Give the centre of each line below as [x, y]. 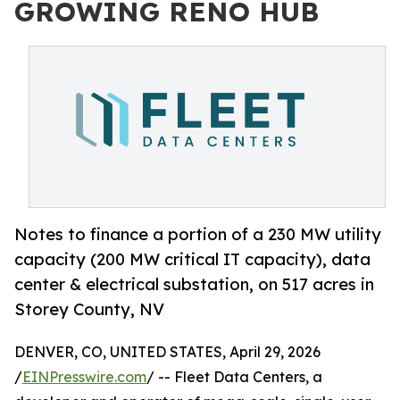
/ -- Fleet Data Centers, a [234, 376]
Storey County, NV [89, 310]
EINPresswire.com [84, 376]
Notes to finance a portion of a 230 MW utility [198, 235]
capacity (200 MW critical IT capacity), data [192, 260]
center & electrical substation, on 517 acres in [194, 285]
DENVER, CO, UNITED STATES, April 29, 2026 [167, 351]
